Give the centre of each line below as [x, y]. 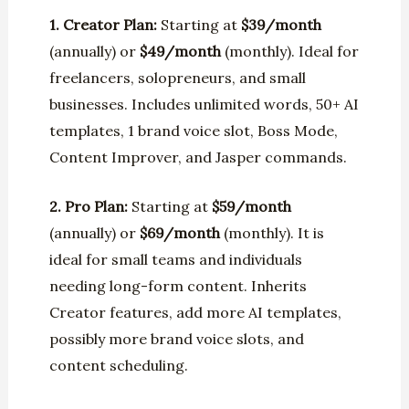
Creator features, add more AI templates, [195, 313]
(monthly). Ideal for [289, 51]
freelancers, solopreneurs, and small [177, 77]
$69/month [179, 233]
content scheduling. [118, 366]
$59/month [251, 207]
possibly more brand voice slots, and [176, 339]
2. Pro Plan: [90, 207]
